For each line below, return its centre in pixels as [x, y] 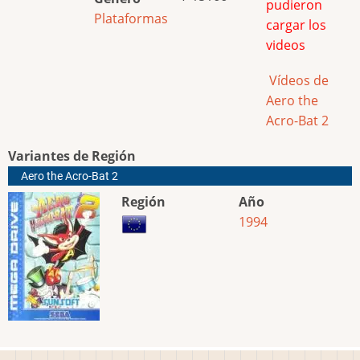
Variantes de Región [72, 156]
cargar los [296, 25]
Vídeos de [297, 81]
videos [286, 45]
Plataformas [131, 18]
